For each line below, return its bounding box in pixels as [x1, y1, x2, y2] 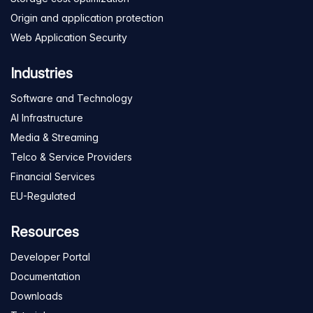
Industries [10, 65, 73, 82]
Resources [10, 224, 79, 240]
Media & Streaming [10, 131, 99, 143]
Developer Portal [10, 251, 90, 263]
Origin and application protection [10, 12, 163, 24]
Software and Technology [10, 92, 133, 104]
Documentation [10, 270, 80, 282]
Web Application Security [10, 31, 127, 43]
